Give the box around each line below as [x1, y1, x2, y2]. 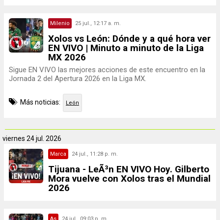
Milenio [50, 20, 70, 27]
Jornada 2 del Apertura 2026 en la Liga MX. [9, 74, 146, 83]
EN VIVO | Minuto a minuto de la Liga [48, 42, 204, 54]
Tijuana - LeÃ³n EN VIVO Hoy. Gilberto [48, 164, 209, 175]
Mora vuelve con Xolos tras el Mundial [48, 173, 211, 184]
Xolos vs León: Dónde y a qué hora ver [48, 33, 211, 44]
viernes [2, 135, 25, 142]
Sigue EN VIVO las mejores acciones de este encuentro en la [9, 65, 205, 74]
